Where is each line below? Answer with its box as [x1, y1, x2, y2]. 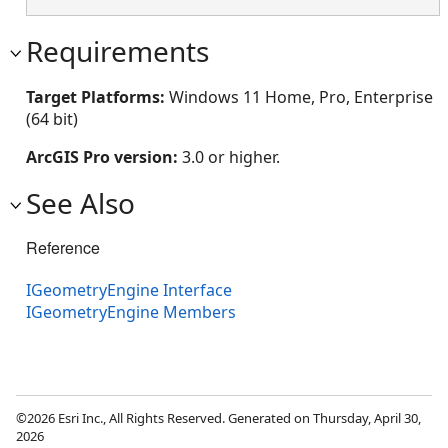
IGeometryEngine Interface [26, 279, 232, 302]
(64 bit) [26, 108, 78, 131]
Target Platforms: [26, 86, 169, 109]
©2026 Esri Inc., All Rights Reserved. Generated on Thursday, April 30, [16, 409, 421, 428]
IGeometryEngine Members [26, 301, 236, 324]
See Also [26, 184, 135, 223]
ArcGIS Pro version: [26, 146, 182, 169]
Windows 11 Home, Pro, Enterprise [169, 86, 433, 109]
